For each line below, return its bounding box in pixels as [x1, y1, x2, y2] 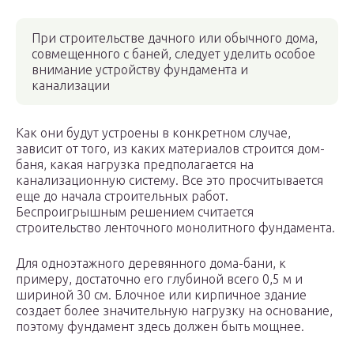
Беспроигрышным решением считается [16, 205, 254, 220]
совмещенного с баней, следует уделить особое [32, 47, 315, 62]
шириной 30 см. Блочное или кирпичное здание [16, 288, 307, 303]
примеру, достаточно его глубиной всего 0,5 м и [16, 272, 303, 287]
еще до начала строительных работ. [16, 189, 228, 204]
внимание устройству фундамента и [32, 62, 248, 77]
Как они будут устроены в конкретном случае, [16, 126, 291, 141]
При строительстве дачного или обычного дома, [32, 31, 318, 46]
